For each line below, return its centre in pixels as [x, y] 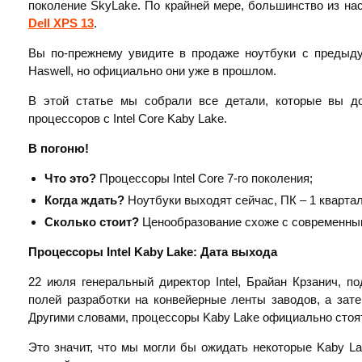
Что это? [70, 179]
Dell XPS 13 [61, 23]
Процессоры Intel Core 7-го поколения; [204, 179]
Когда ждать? [84, 200]
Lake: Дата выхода [222, 252]
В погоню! [59, 149]
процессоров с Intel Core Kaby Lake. [128, 119]
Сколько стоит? [93, 222]
